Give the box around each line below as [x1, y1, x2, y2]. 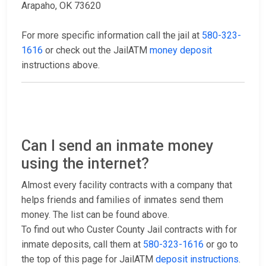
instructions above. [21, 59, 100, 71]
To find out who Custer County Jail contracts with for [21, 224, 237, 236]
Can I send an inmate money [21, 137, 213, 155]
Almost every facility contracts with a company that [21, 179, 232, 191]
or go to [204, 239, 238, 251]
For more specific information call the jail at [21, 30, 202, 42]
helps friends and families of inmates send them [21, 194, 223, 206]
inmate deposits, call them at [21, 239, 143, 251]
